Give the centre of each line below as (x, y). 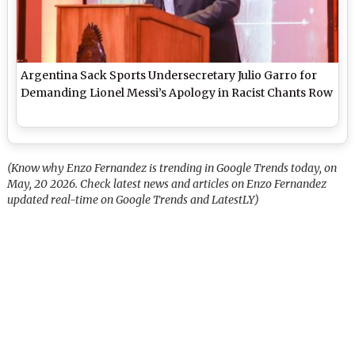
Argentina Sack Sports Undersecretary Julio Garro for (169, 76)
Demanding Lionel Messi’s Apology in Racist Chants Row (177, 93)
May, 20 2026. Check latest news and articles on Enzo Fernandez (167, 184)
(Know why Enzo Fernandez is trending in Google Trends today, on (172, 168)
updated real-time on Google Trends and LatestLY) (134, 200)
